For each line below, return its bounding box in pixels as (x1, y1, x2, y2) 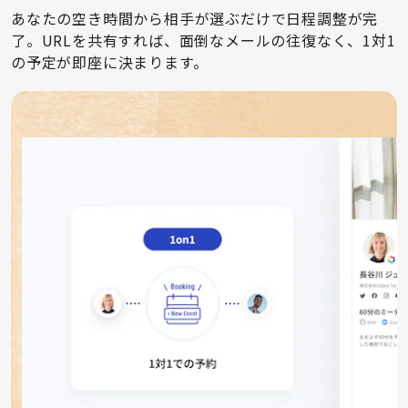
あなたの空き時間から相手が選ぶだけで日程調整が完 (11, 7, 379, 29)
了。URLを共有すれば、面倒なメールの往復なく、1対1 (11, 29, 396, 51)
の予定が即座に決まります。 (11, 51, 209, 73)
